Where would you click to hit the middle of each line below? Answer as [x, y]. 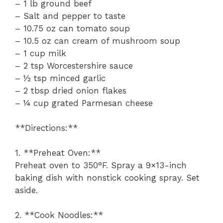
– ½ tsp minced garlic [60, 78]
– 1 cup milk [41, 54]
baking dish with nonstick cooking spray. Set [107, 178]
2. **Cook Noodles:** [59, 215]
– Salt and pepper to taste [70, 16]
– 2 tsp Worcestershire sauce [74, 66]
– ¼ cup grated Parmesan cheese [84, 103]
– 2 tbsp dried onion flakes [71, 91]
